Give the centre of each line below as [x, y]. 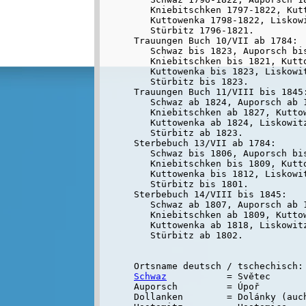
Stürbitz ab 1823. [189, 133]
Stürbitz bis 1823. [191, 81]
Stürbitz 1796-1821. [194, 30]
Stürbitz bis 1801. [191, 184]
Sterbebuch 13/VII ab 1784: [205, 143]
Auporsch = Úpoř [197, 286]
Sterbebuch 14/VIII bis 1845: [210, 194]
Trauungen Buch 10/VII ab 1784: [216, 40]
